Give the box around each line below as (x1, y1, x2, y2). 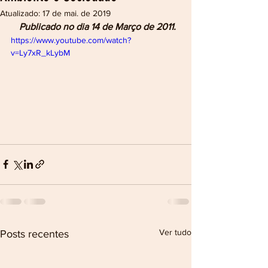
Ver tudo (159, 227, 191, 237)
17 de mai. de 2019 (42, 8, 111, 18)
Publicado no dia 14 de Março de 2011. (19, 22, 176, 32)
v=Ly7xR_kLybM (11, 48, 70, 57)
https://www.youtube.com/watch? (11, 35, 131, 45)
